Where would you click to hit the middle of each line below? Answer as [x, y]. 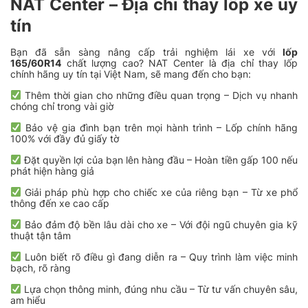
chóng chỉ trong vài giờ [62, 106]
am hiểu [28, 300]
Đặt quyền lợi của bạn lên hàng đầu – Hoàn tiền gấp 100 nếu [159, 159]
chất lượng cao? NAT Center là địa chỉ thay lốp [179, 63]
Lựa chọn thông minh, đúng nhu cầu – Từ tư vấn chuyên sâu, [159, 289]
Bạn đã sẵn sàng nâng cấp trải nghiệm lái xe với [146, 52]
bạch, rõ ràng [41, 267]
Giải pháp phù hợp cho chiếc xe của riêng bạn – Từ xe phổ [159, 192]
